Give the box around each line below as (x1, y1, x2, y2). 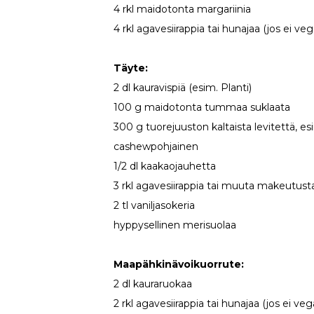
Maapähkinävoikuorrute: (114, 257, 245, 271)
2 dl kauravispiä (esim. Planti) (114, 81, 252, 94)
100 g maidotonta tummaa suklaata (114, 100, 291, 114)
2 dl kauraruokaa (114, 277, 193, 290)
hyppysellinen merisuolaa (114, 218, 237, 231)
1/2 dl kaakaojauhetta (114, 159, 217, 172)
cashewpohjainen (114, 139, 199, 153)
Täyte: (114, 61, 149, 74)
